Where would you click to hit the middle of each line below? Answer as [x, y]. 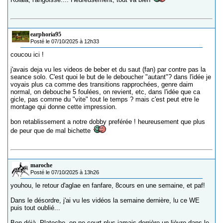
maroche [41, 166]
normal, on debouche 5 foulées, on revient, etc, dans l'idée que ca [105, 92]
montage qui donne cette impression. [64, 107]
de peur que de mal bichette [52, 131]
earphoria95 [46, 35]
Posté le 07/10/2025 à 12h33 [65, 42]
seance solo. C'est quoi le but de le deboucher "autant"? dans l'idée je [111, 77]
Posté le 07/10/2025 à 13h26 [65, 172]
